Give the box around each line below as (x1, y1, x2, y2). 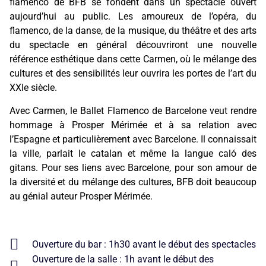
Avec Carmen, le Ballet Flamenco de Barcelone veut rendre (9, 104, 256, 116)
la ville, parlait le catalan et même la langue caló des (9, 147, 256, 159)
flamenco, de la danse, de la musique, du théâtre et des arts (9, 25, 256, 37)
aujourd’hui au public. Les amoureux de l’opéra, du (9, 11, 256, 23)
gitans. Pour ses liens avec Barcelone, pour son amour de (9, 161, 256, 173)
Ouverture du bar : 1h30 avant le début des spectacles (31, 239, 256, 251)
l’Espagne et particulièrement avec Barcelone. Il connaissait (9, 133, 256, 145)
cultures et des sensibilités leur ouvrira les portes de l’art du (9, 68, 256, 80)
